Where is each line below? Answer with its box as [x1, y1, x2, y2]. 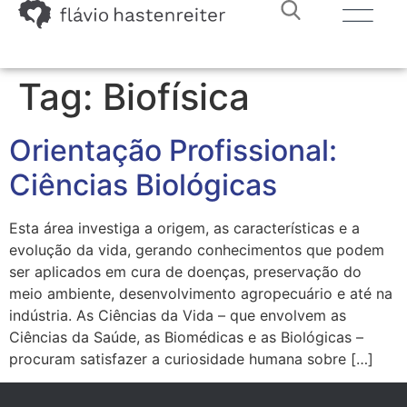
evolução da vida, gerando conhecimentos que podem [9, 241, 384, 259]
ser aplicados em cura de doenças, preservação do [9, 263, 362, 281]
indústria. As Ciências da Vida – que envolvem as [9, 306, 346, 324]
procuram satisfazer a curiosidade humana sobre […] [9, 350, 373, 368]
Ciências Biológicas [9, 167, 277, 203]
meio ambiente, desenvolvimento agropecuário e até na [9, 284, 392, 303]
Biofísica [103, 74, 250, 119]
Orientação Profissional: [9, 133, 337, 168]
